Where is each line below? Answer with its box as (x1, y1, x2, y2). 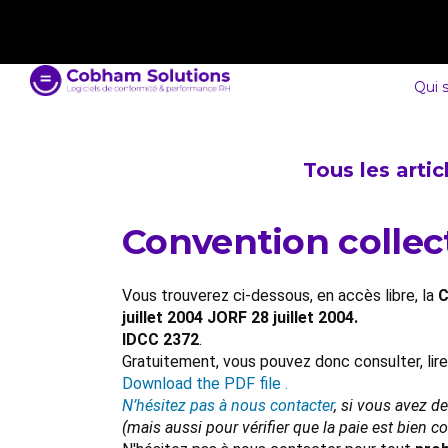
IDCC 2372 (122, 330, 199, 349)
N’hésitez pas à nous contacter (122, 396, 334, 415)
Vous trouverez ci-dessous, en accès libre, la (122, 286, 438, 305)
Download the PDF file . (122, 374, 288, 393)
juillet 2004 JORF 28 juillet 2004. (122, 308, 358, 327)
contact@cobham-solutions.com (33, 12, 284, 32)
